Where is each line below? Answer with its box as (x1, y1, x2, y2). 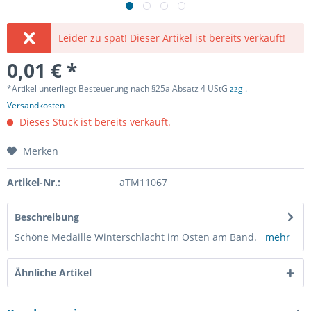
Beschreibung (15, 210, 79, 224)
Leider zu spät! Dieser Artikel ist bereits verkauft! (58, 31, 286, 44)
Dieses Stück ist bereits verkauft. (17, 115, 171, 128)
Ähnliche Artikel (15, 266, 92, 279)
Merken (23, 144, 58, 158)
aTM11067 (119, 176, 167, 189)
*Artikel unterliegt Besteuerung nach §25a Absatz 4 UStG (7, 83, 230, 94)
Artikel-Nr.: (7, 176, 60, 189)
